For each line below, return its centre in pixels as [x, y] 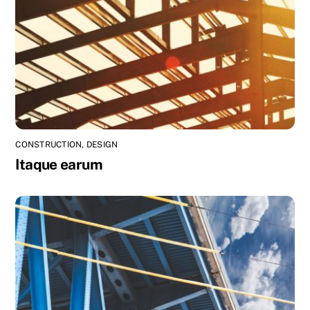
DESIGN [102, 145]
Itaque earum [59, 165]
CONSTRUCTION [49, 145]
